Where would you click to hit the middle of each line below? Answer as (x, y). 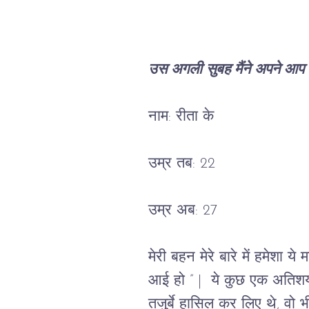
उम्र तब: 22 (181, 164)
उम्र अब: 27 (182, 211)
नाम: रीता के (181, 117)
